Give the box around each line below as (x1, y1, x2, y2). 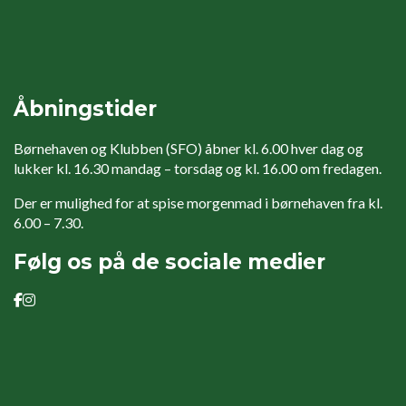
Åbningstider (14, 95, 157, 121)
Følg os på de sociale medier (14, 249, 325, 275)
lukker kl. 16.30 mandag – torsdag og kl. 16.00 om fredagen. (14, 159, 382, 178)
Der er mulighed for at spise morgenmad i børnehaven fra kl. (14, 194, 382, 212)
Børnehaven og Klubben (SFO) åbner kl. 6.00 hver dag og (14, 140, 363, 158)
